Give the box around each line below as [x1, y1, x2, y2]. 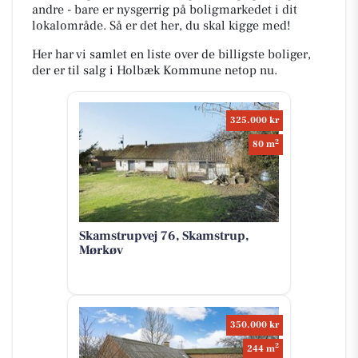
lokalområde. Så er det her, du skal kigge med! [32, 17, 291, 34]
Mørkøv [78, 242, 123, 259]
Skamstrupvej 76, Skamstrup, [78, 228, 249, 245]
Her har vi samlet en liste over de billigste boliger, [32, 46, 311, 62]
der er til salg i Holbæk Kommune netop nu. [32, 62, 277, 78]
